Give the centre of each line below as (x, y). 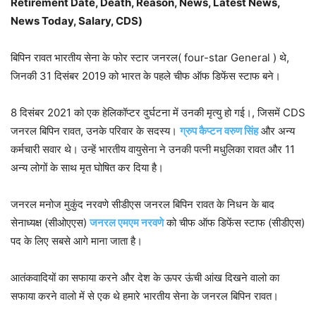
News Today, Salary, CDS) (77, 21)
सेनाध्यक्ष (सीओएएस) (50, 223)
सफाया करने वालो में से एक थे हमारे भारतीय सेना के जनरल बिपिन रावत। (145, 296)
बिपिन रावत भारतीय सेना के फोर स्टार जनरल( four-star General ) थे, (150, 58)
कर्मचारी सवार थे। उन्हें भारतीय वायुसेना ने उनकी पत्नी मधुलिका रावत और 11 (153, 150)
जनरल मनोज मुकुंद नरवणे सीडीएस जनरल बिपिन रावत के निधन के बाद (142, 205)
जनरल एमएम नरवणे (127, 223)
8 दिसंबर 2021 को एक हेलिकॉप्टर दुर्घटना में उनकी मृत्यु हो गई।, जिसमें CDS (158, 113)
